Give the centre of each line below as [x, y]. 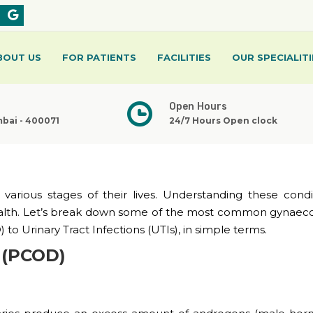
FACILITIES [184, 57]
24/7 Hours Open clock [223, 121]
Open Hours [198, 107]
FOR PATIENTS [99, 57]
